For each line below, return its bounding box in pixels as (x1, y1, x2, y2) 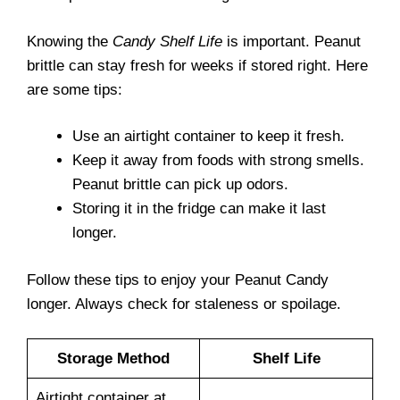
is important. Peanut (222, 32, 361, 50)
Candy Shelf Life (112, 32, 222, 50)
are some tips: (27, 80, 122, 98)
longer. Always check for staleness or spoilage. (27, 295, 341, 312)
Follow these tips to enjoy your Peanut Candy (27, 271, 329, 288)
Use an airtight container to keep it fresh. (72, 128, 345, 145)
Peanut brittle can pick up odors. (72, 176, 288, 193)
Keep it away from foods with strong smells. (72, 152, 364, 169)
